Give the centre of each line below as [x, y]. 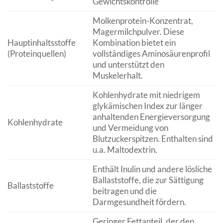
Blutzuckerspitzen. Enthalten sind [153, 138]
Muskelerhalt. [117, 75]
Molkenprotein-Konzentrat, [143, 20]
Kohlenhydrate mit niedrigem [146, 95]
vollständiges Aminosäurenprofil [151, 53]
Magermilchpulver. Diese [138, 31]
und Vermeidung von [130, 127]
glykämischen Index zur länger [147, 106]
